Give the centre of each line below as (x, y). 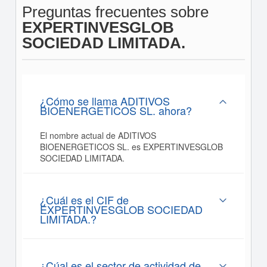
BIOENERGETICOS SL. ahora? (116, 110)
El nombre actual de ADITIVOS (98, 135)
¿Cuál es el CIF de (84, 200)
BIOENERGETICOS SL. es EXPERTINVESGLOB (131, 147)
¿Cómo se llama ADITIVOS (105, 101)
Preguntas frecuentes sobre (115, 12)
